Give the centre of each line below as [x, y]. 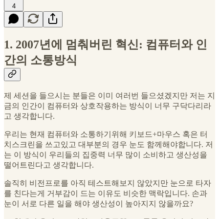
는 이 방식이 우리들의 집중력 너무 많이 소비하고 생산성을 [106, 155]
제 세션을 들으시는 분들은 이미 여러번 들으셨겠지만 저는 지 [109, 96]
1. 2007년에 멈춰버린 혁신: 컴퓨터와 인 [106, 45]
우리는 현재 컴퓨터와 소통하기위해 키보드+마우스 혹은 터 [106, 134]
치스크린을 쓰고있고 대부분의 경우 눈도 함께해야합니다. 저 [109, 145]
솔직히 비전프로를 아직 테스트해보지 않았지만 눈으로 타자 [108, 183]
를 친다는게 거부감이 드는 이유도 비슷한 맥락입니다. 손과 [106, 194]
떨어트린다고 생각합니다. [49, 165]
